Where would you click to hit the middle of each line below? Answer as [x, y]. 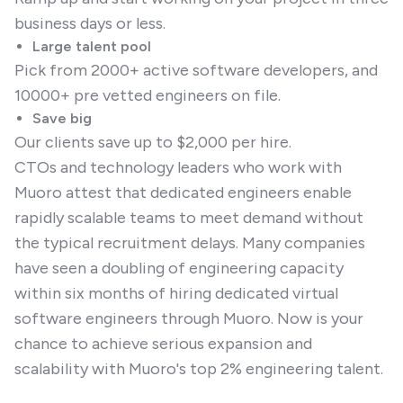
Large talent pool [92, 46]
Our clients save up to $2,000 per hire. [153, 142]
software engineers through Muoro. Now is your [189, 318]
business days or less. [90, 23]
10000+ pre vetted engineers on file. [148, 95]
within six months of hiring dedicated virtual [176, 293]
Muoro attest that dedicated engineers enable [183, 193]
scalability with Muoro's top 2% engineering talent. [199, 369]
